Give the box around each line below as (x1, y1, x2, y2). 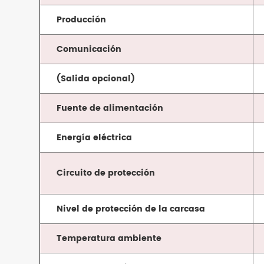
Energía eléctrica (57, 131, 133, 145)
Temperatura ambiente (57, 232, 162, 246)
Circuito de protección (57, 166, 156, 180)
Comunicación (57, 42, 122, 57)
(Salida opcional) (57, 72, 136, 86)
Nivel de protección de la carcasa (57, 202, 206, 216)
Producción (57, 13, 107, 27)
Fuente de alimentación (57, 101, 164, 115)
